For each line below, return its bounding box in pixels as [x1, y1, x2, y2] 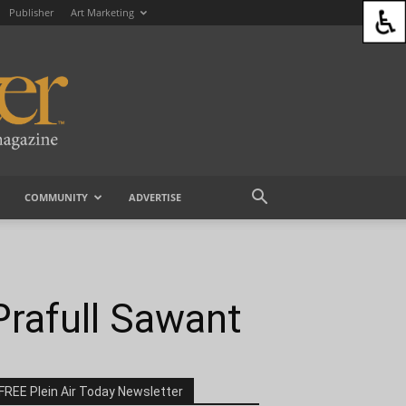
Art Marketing [71, 5, 134, 19]
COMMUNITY [24, 190, 88, 205]
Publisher [9, 5, 53, 19]
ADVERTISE [128, 190, 181, 205]
